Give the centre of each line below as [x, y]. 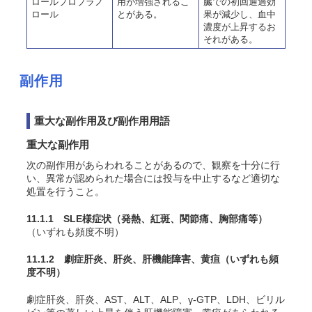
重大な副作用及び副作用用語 [102, 121]
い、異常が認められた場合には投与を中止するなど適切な [153, 178]
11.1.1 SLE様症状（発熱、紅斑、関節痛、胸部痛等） [147, 219]
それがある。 [231, 39]
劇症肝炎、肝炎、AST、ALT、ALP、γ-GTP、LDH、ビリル [156, 299]
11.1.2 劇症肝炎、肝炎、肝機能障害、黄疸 [123, 259]
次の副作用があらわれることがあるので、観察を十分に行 [153, 165]
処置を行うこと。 [65, 192]
